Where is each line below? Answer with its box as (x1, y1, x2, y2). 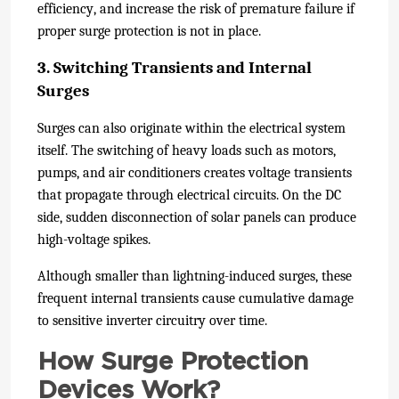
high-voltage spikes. (37, 231, 151, 248)
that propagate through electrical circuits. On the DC (37, 186, 341, 203)
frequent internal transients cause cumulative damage (37, 289, 354, 306)
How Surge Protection (37, 345, 308, 376)
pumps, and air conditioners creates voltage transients (37, 164, 352, 181)
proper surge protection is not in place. (37, 22, 261, 39)
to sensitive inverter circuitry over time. (37, 312, 267, 329)
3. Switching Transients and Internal (37, 57, 312, 77)
